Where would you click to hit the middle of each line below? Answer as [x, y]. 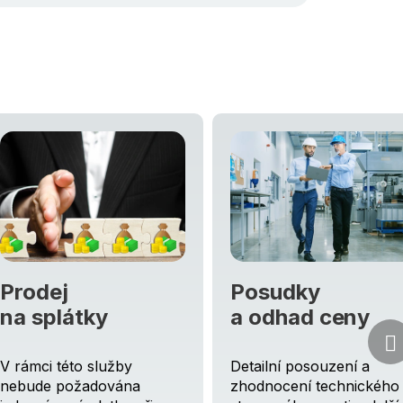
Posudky [275, 292]
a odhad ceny [300, 318]
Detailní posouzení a [300, 367]
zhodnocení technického [315, 386]
